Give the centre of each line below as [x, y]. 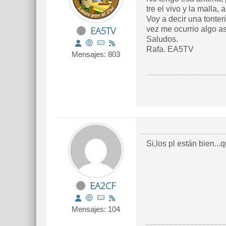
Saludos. [162, 39]
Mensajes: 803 [96, 54]
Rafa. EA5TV [170, 49]
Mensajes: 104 [96, 209]
